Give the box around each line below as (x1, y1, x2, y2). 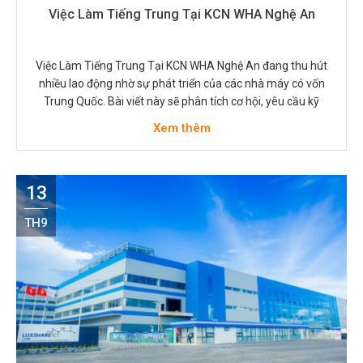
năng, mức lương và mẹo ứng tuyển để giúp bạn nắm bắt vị (33, 113, 330, 126)
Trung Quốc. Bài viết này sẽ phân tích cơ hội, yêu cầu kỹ (44, 95, 319, 109)
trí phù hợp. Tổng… (135, 130, 228, 144)
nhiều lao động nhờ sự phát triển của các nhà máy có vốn (38, 77, 325, 91)
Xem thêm (152, 121, 211, 136)
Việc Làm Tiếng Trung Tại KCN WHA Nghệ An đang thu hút (36, 59, 327, 73)
